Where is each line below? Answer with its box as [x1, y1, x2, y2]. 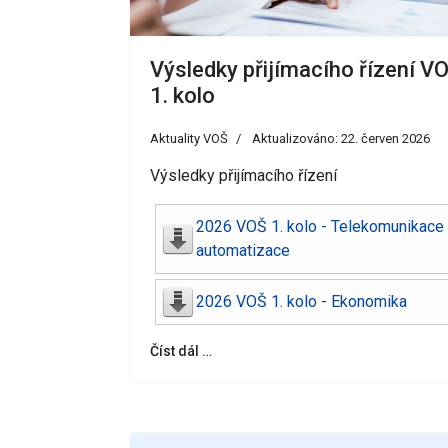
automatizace [196, 240, 290, 260]
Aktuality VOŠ [150, 130, 228, 146]
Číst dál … [150, 342, 212, 359]
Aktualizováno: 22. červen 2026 [252, 130, 430, 146]
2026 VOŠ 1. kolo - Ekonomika [196, 291, 407, 311]
